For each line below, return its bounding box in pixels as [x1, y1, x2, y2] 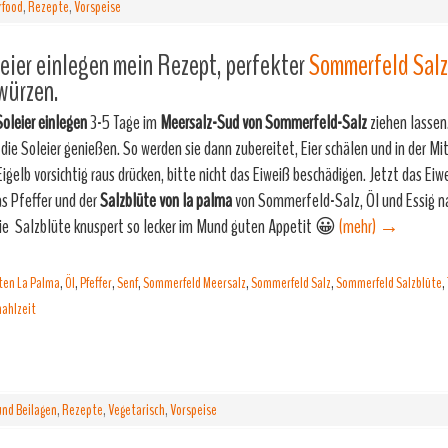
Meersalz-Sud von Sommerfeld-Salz [157, 109, 367, 136]
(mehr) [339, 213, 379, 240]
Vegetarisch [108, 399, 165, 421]
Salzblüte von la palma [100, 187, 235, 214]
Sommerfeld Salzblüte [336, 272, 442, 294]
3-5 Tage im [90, 109, 157, 136]
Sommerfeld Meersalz [143, 272, 246, 294]
